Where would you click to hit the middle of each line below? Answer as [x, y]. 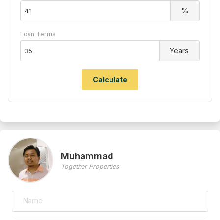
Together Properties [90, 166]
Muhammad [87, 156]
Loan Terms [38, 34]
